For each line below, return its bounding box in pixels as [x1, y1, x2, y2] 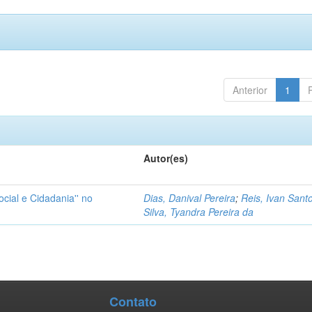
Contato [109, 292, 157, 311]
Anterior [232, 83, 267, 97]
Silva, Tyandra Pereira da [143, 205, 254, 219]
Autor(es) [143, 151, 189, 165]
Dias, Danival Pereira [143, 191, 236, 205]
